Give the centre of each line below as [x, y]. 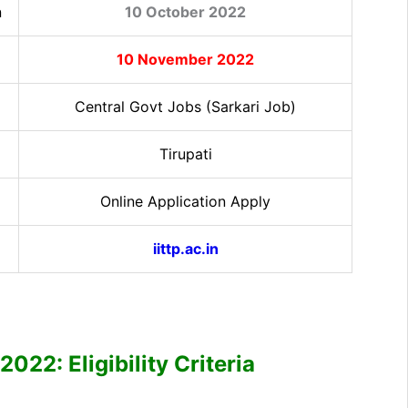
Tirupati [185, 153]
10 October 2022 [185, 11]
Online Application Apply [185, 201]
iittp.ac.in [185, 248]
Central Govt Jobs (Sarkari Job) [185, 106]
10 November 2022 [185, 59]
